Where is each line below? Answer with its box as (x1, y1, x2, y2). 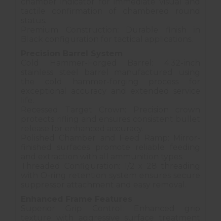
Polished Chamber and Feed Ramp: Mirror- (21, 133, 200, 143)
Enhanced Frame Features (21, 194, 132, 204)
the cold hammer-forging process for (21, 77, 200, 87)
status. (21, 16, 46, 26)
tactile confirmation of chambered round (21, 6, 200, 16)
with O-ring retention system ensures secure (21, 171, 200, 181)
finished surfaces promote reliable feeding (21, 143, 200, 152)
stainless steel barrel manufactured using (21, 68, 200, 77)
